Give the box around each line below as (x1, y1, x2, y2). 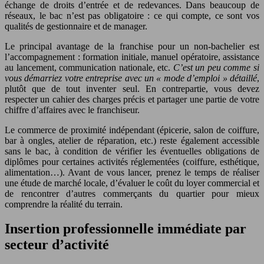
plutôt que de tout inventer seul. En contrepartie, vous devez (5, 83, 259, 94)
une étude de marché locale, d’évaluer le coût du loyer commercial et (5, 177, 259, 188)
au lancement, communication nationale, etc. (5, 62, 173, 72)
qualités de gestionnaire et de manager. (5, 21, 147, 31)
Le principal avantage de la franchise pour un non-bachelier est (5, 41, 259, 51)
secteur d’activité (5, 237, 109, 253)
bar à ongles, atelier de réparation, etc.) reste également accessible (5, 135, 259, 146)
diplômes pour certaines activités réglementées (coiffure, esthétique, (5, 156, 259, 167)
